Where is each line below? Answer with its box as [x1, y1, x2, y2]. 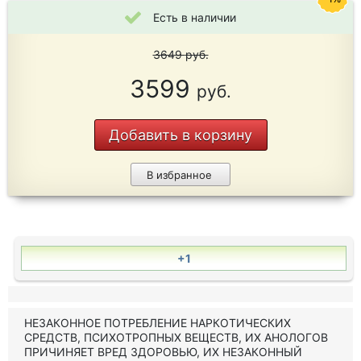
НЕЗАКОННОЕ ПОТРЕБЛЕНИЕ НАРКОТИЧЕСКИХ [24, 316, 291, 330]
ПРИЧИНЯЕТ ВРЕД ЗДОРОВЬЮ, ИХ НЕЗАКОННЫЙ [24, 345, 302, 359]
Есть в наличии [153, 10, 236, 24]
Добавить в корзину [109, 127, 252, 143]
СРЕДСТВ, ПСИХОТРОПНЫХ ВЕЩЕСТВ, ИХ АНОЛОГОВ [24, 330, 328, 344]
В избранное [146, 168, 212, 181]
